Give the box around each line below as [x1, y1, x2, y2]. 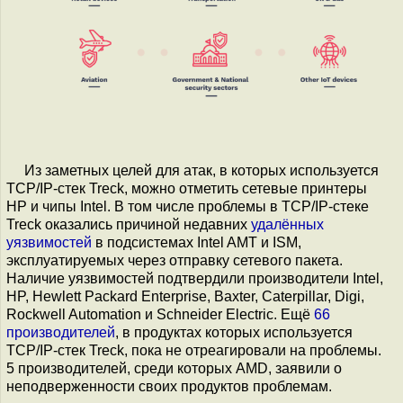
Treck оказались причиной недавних [6, 217, 251, 233]
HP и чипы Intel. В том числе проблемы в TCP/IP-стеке [6, 199, 369, 215]
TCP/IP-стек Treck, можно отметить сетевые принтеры [6, 181, 367, 197]
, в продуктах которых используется [115, 325, 353, 341]
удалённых [251, 217, 324, 233]
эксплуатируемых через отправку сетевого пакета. [6, 253, 343, 269]
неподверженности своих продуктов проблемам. [6, 379, 332, 395]
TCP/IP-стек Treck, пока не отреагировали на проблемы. [6, 343, 381, 359]
